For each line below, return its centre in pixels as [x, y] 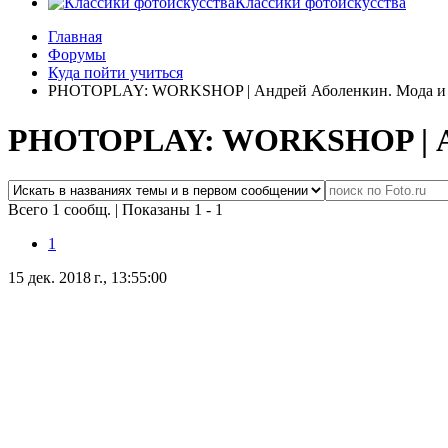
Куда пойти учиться [115, 73]
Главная [75, 37]
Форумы [77, 55]
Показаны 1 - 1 [172, 210]
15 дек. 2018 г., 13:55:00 [87, 278]
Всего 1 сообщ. [61, 210]
